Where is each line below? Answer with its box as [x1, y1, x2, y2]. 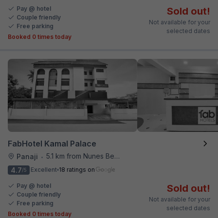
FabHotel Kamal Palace [8, 138, 96, 148]
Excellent [31, 166, 57, 173]
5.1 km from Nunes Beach [46, 151, 114, 160]
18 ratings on [59, 166, 95, 173]
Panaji [17, 152, 38, 161]
